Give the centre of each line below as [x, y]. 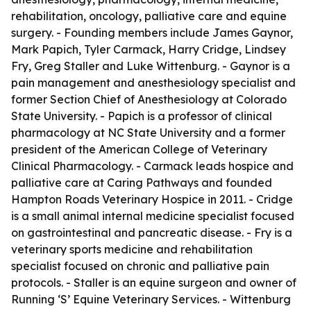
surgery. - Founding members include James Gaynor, [152, 33]
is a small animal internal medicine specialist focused [153, 216]
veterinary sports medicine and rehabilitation [132, 249]
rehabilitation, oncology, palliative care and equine [149, 16]
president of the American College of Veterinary [139, 149]
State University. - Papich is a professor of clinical [142, 116]
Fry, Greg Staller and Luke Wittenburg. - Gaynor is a [151, 66]
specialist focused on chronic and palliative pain [140, 266]
